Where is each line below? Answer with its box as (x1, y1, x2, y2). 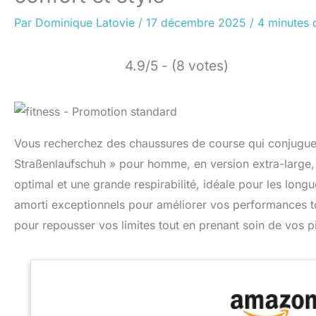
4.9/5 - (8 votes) (125, 57, 229, 74)
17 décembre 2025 (146, 16, 250, 30)
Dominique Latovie (35, 16, 138, 30)
